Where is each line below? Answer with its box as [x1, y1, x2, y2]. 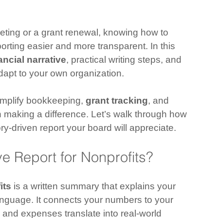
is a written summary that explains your [11, 181, 178, 191]
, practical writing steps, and [66, 54, 184, 65]
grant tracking [86, 95, 148, 106]
